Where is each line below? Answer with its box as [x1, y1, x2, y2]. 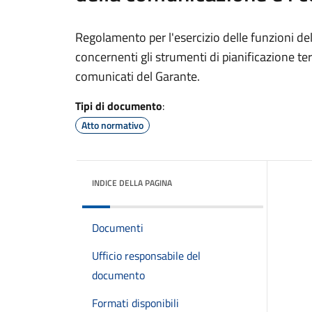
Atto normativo [81, 117, 143, 132]
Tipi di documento [75, 97, 162, 114]
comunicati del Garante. [75, 66, 200, 86]
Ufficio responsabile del [92, 247, 201, 264]
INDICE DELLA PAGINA [92, 175, 172, 189]
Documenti [92, 219, 143, 236]
